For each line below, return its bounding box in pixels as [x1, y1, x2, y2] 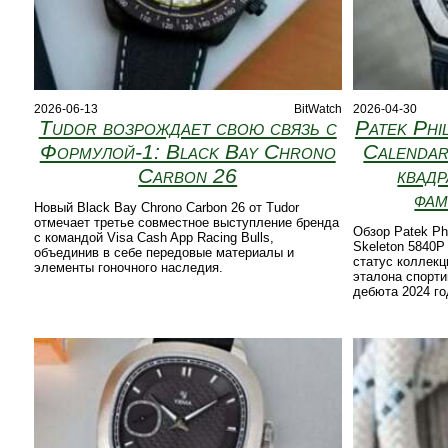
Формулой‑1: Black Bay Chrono [39, 140, 336, 164]
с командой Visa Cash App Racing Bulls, [33, 230, 274, 246]
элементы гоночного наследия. [33, 260, 223, 276]
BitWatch [293, 102, 342, 117]
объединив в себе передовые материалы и [33, 245, 294, 261]
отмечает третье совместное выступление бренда [33, 215, 339, 231]
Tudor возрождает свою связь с [38, 116, 337, 140]
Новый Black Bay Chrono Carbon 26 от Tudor [33, 200, 299, 216]
